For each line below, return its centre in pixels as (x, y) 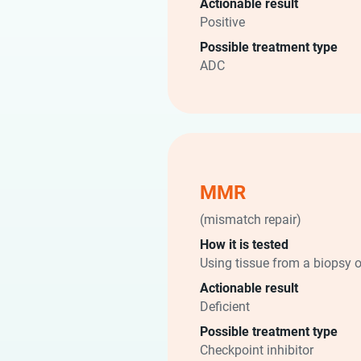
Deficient (225, 306)
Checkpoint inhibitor (257, 349)
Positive (222, 21)
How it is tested (244, 244)
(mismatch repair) (251, 219)
